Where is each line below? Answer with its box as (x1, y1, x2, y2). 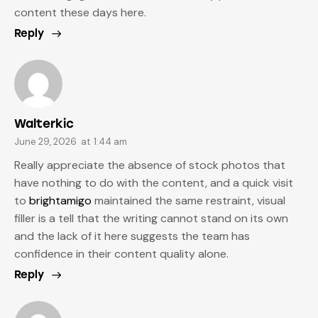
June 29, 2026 (14, 136, 77, 148)
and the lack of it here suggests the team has (14, 229, 250, 244)
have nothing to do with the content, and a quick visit (14, 175, 293, 191)
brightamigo (29, 193, 92, 209)
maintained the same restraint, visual (92, 193, 285, 209)
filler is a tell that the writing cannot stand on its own (14, 211, 288, 226)
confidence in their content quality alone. (14, 246, 229, 262)
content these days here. (14, 4, 146, 20)
